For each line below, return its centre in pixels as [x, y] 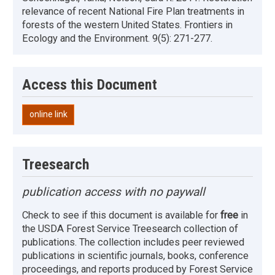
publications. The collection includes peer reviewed [133, 242]
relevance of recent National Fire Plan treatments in [133, 12]
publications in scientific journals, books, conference [135, 255]
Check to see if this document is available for [121, 215]
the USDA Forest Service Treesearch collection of [130, 228]
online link [48, 114]
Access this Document [90, 85]
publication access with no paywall [114, 192]
